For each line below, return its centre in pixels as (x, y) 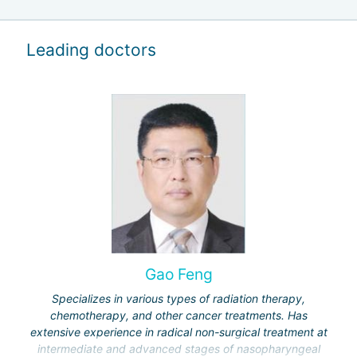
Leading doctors (92, 50)
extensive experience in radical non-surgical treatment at (178, 332)
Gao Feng (178, 274)
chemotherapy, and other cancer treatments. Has (178, 316)
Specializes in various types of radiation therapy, (178, 299)
